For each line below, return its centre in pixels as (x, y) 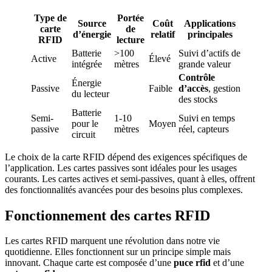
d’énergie (92, 34)
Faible (161, 88)
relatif (162, 34)
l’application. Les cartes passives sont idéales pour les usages (121, 168)
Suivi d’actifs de (209, 53)
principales (210, 34)
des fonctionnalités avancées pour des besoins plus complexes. (124, 189)
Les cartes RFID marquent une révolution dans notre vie (112, 241)
